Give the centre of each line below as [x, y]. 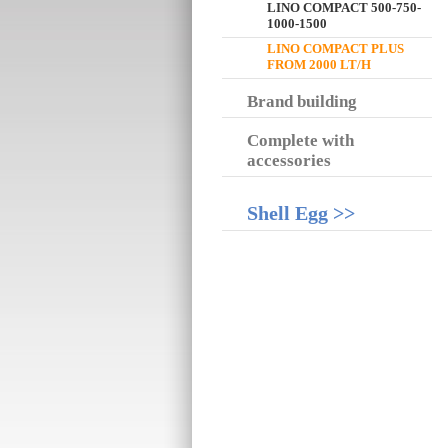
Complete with [300, 140]
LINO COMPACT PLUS [335, 48]
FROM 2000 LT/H [319, 64]
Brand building [302, 101]
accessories [289, 160]
